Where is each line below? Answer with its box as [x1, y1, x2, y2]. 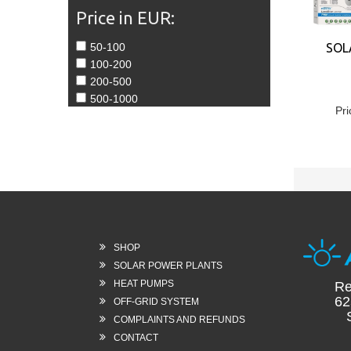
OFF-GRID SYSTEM [114, 296, 199, 307]
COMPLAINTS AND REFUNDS [114, 314, 245, 325]
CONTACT [114, 332, 158, 343]
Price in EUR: [76, 8, 175, 27]
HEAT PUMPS [114, 278, 174, 289]
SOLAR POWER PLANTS [114, 260, 223, 271]
